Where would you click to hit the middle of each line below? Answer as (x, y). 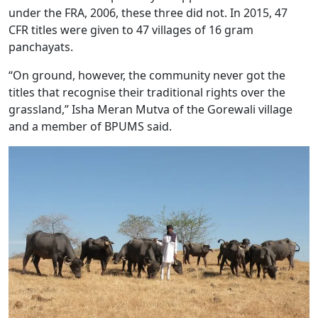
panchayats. (41, 47)
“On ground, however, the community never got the (147, 75)
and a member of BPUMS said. (90, 126)
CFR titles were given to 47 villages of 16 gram (131, 30)
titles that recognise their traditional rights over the (147, 92)
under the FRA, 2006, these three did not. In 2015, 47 (148, 13)
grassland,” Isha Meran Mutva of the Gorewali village (150, 109)
